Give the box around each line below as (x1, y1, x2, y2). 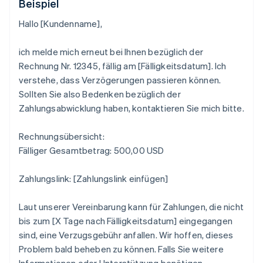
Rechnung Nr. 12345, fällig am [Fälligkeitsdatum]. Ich (19, 60, 227, 72)
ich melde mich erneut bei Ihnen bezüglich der (19, 46, 204, 58)
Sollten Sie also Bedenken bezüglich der (19, 88, 181, 100)
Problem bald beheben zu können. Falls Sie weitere (19, 243, 224, 255)
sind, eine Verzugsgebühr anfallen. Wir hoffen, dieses (19, 229, 234, 241)
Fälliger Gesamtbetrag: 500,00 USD (19, 144, 164, 157)
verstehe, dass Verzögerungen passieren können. (19, 74, 221, 86)
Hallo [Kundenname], (19, 18, 102, 30)
